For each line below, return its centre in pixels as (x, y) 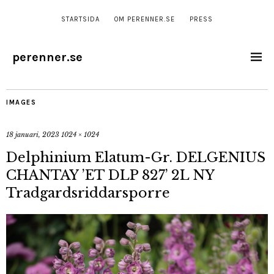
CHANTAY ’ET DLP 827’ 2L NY (110, 175)
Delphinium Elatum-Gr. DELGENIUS (136, 157)
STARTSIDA (80, 19)
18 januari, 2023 (33, 135)
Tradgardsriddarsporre (88, 193)
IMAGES (21, 102)
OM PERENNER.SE (145, 19)
